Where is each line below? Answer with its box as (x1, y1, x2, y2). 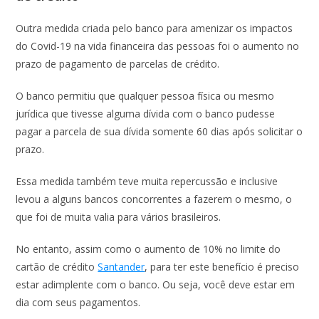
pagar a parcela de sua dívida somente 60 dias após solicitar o (16, 125, 303, 138)
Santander (98, 260, 145, 273)
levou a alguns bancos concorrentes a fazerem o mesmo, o (16, 192, 293, 206)
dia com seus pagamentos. (16, 296, 141, 309)
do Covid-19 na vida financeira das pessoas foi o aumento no (16, 39, 300, 53)
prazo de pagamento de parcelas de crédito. (16, 57, 220, 70)
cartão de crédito (16, 260, 98, 273)
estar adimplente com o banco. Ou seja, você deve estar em (16, 278, 296, 291)
